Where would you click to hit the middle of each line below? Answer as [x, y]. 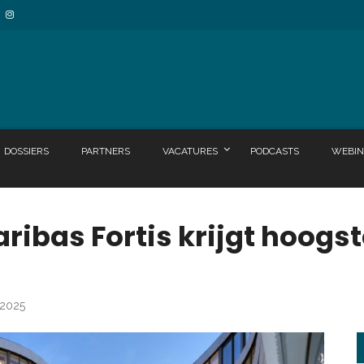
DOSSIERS [26, 152]
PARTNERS [106, 152]
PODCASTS [275, 152]
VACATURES [190, 152]
